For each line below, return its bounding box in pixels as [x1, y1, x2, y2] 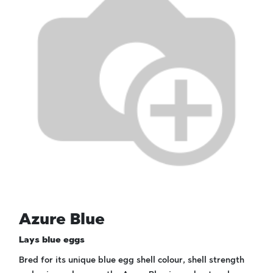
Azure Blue [19, 210, 105, 228]
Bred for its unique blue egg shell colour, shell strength [19, 255, 244, 265]
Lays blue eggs [19, 235, 85, 245]
